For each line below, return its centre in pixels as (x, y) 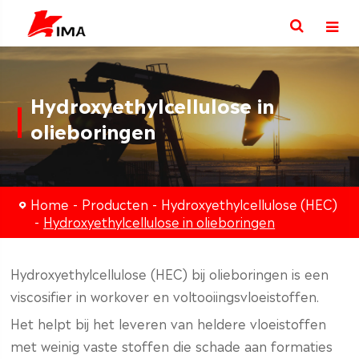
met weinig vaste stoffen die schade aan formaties (172, 345)
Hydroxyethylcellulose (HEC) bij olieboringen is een (170, 273)
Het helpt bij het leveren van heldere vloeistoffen (169, 323)
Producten (115, 204)
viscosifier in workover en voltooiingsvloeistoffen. (165, 296)
